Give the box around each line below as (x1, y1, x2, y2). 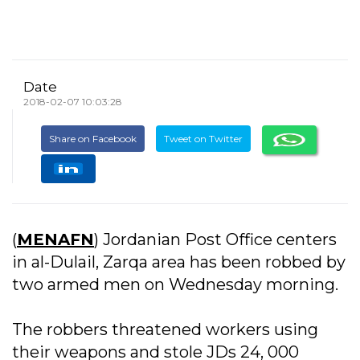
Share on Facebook (49, 133, 137, 145)
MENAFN (17, 230, 94, 250)
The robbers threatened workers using (12, 320, 318, 340)
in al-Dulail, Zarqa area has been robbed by (12, 252, 346, 272)
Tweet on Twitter (164, 133, 243, 145)
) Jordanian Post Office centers (94, 230, 337, 250)
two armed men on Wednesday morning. (12, 275, 338, 295)
